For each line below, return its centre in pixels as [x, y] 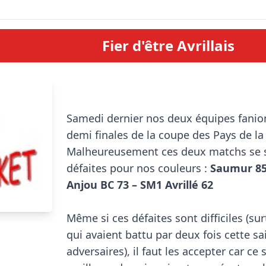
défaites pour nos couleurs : [139, 168]
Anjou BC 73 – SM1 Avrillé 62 [140, 185]
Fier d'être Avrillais [168, 45]
